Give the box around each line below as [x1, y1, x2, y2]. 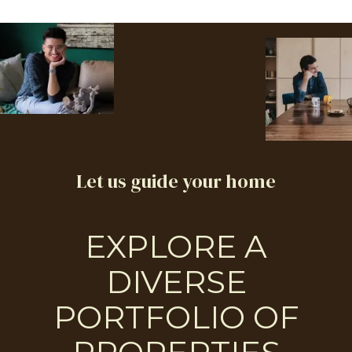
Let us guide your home [76, 168, 276, 195]
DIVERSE [105, 262, 247, 302]
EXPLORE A [85, 227, 267, 266]
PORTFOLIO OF [53, 298, 299, 337]
